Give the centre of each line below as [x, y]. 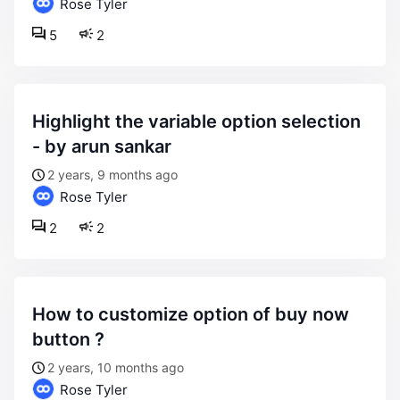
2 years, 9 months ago [112, 175]
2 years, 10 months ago [116, 367]
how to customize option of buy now [39, 314]
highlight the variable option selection [39, 121]
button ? [68, 339]
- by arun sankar [102, 146]
